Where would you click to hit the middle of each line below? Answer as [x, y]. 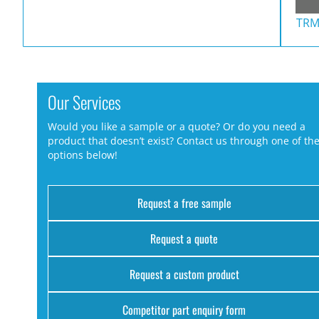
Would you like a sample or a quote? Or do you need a [177, 127]
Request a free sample [184, 203]
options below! [83, 155]
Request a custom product [184, 274]
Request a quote [184, 239]
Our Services [84, 101]
